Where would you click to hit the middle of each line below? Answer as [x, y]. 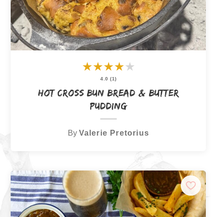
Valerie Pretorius [114, 132]
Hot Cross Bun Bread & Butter [108, 93]
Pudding [108, 106]
